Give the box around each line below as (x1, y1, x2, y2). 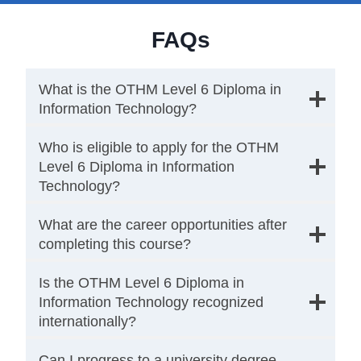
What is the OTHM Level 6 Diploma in (39, 81, 281, 98)
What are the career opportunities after (39, 216, 287, 233)
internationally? (39, 313, 136, 330)
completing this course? (39, 235, 191, 252)
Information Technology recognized (39, 293, 263, 310)
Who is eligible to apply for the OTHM (39, 139, 279, 156)
